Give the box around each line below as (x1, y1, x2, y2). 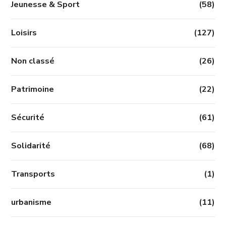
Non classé (11, 55, 55, 67)
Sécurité (11, 112, 45, 124)
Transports (11, 168, 55, 180)
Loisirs (11, 27, 37, 39)
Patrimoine (11, 84, 54, 95)
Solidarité (11, 140, 51, 152)
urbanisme (11, 197, 52, 208)
